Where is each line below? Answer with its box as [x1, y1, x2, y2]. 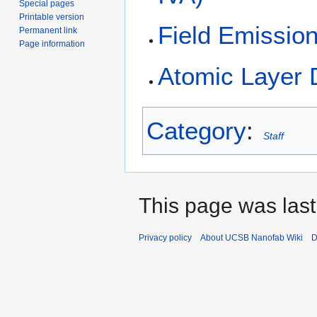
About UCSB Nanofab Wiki [200, 233, 303, 243]
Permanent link [19, 25, 78, 35]
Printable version [19, 11, 85, 22]
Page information [19, 38, 86, 49]
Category [146, 117, 246, 145]
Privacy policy [139, 233, 192, 243]
